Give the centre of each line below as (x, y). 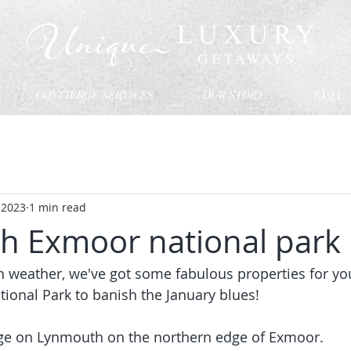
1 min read (58, 207)
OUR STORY (233, 94)
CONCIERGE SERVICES (94, 94)
